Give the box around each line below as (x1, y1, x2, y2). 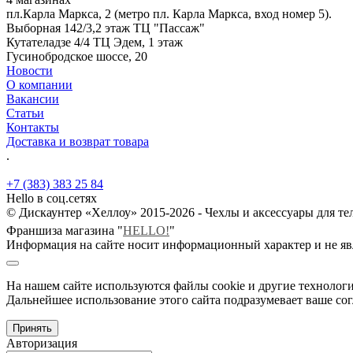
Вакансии (6, 91, 59, 106)
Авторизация (6, 336, 77, 350)
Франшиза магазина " (6, 223, 123, 237)
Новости (6, 63, 53, 77)
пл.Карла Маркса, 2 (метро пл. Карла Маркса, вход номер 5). (6, 6, 332, 20)
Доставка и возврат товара (6, 134, 149, 148)
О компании (6, 77, 72, 91)
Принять (13, 321, 52, 334)
